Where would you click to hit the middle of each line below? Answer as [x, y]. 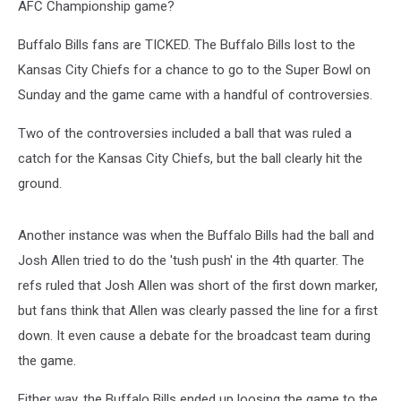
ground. [40, 183]
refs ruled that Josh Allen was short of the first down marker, [198, 286]
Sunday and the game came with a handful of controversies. [195, 95]
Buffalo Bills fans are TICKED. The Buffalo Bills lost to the [187, 45]
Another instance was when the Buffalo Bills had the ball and [196, 235]
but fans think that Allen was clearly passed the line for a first [198, 311]
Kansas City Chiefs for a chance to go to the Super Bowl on [194, 70]
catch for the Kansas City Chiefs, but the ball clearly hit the [190, 158]
